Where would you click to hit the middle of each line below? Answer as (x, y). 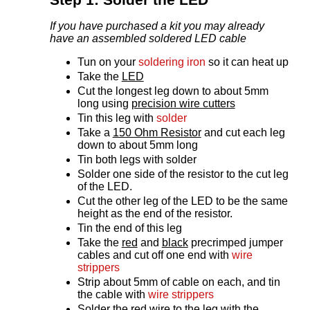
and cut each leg (243, 133)
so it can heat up (247, 62)
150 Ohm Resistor (157, 133)
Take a (95, 133)
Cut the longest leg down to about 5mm (173, 91)
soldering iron (172, 62)
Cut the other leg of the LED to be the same (182, 201)
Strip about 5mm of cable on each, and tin (179, 282)
